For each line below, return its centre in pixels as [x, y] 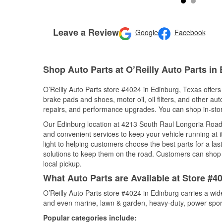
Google [146, 32]
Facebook [190, 32]
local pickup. [62, 164]
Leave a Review [86, 32]
